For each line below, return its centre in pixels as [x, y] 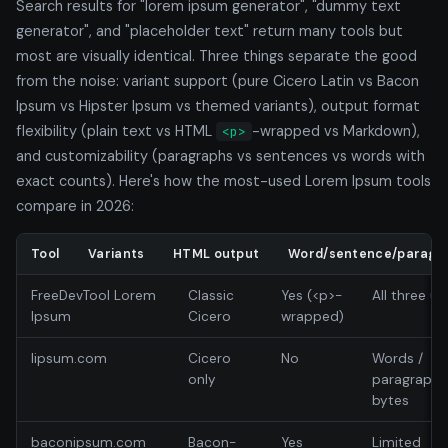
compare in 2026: [75, 205]
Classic [211, 295]
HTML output [216, 253]
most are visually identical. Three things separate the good [216, 55]
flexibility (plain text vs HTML [116, 130]
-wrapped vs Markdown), [336, 130]
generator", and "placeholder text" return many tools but [209, 30]
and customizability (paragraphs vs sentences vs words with [220, 155]
